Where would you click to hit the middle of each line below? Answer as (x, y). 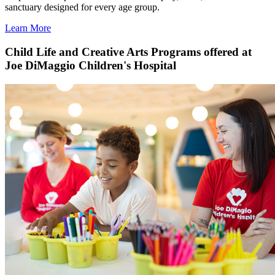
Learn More (28, 28)
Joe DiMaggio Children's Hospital (91, 65)
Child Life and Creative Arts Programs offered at (128, 52)
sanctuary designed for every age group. (82, 7)
